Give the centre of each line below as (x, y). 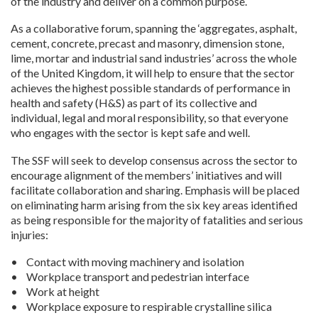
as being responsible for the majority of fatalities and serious (157, 219)
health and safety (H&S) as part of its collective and (134, 103)
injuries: (29, 234)
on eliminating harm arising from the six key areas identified (154, 204)
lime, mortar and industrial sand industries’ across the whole (154, 58)
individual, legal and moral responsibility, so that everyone (149, 117)
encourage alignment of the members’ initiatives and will (146, 175)
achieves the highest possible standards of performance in (150, 88)
